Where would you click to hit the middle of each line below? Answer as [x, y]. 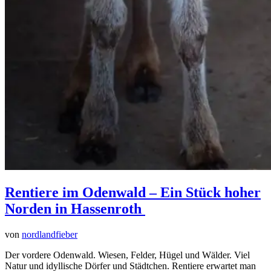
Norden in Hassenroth [75, 208]
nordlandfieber [50, 234]
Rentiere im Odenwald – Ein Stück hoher [133, 192]
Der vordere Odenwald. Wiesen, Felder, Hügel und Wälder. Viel [127, 255]
